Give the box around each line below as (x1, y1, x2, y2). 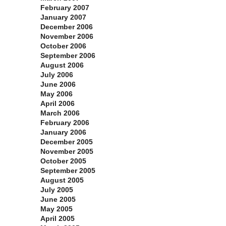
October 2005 (40, 157, 86, 165)
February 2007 (40, 4, 89, 12)
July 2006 (40, 71, 73, 79)
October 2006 (40, 42, 86, 50)
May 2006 (40, 90, 73, 98)
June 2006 (40, 80, 76, 89)
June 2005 (40, 195, 76, 204)
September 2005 (40, 166, 95, 175)
